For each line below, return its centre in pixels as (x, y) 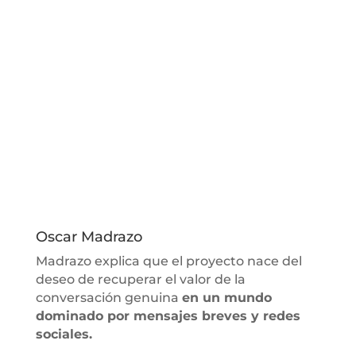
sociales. (64, 334)
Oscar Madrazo (89, 236)
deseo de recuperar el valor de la (140, 279)
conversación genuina (108, 297)
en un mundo (226, 297)
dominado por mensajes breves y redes (168, 315)
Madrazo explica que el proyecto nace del (168, 261)
